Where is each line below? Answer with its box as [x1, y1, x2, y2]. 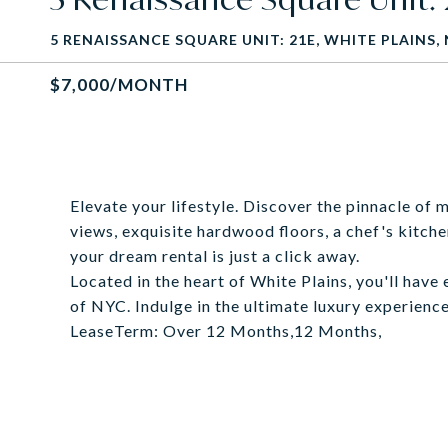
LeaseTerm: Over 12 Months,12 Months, [70, 321, 382, 340]
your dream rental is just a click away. [70, 246, 360, 265]
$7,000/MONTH [50, 74, 188, 95]
